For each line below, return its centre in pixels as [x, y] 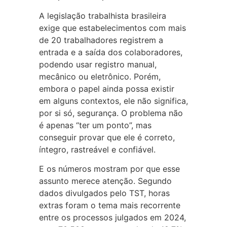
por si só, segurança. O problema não [111, 113]
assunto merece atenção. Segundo [105, 181]
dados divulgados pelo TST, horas [104, 193]
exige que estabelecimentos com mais [112, 28]
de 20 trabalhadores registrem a [101, 40]
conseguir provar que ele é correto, [107, 137]
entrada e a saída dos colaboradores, [110, 52]
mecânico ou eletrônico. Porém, [100, 76]
